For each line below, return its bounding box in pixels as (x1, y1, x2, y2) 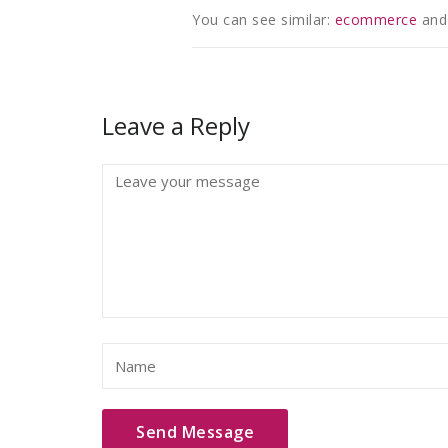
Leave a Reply (102, 109, 250, 142)
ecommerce (334, 10, 417, 29)
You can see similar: (192, 10, 335, 29)
